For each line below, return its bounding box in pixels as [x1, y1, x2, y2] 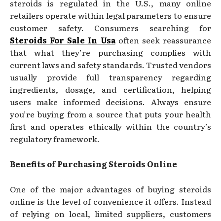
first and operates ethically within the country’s [10, 120, 211, 132]
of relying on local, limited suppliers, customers [10, 207, 211, 220]
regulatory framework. [10, 132, 100, 145]
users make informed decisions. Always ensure [10, 95, 211, 108]
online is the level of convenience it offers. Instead [10, 195, 211, 207]
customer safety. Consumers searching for [10, 21, 211, 34]
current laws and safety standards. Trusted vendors [10, 58, 211, 71]
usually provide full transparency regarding [10, 71, 211, 83]
